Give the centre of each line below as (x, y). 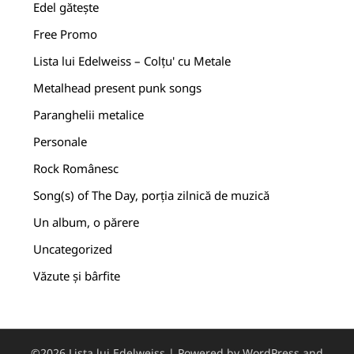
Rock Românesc (76, 168)
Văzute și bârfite (77, 275)
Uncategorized (73, 249)
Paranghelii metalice (89, 114)
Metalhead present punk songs (118, 87)
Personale (60, 141)
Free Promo (66, 34)
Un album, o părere (87, 222)
